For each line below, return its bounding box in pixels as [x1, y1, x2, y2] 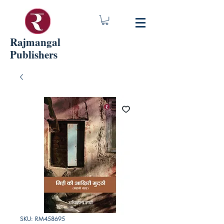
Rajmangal [10, 34, 60, 49]
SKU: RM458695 [20, 214, 65, 223]
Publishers [10, 47, 57, 62]
